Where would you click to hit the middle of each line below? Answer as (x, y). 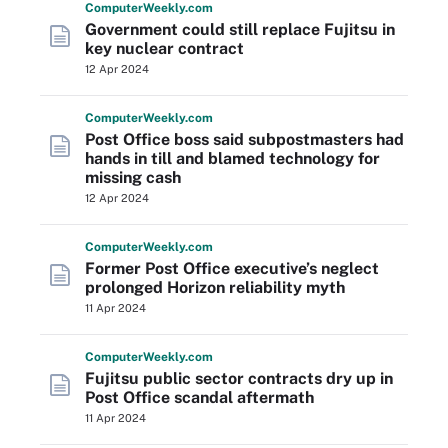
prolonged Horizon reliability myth (215, 287)
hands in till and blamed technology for (232, 158)
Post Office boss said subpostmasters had (244, 139)
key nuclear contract (164, 48)
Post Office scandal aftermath (199, 397)
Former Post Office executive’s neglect (232, 268)
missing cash (133, 177)
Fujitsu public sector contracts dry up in (239, 378)
